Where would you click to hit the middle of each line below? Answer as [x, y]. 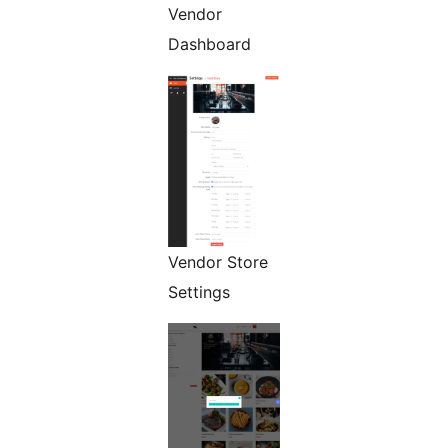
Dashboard [209, 44]
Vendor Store [218, 262]
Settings [199, 292]
